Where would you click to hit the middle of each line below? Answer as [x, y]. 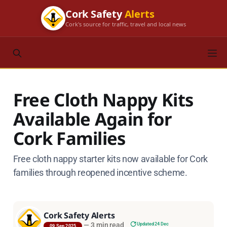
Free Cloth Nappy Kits [103, 99]
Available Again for [92, 119]
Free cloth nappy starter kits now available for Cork [110, 159]
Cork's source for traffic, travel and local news [126, 24]
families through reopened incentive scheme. [100, 172]
